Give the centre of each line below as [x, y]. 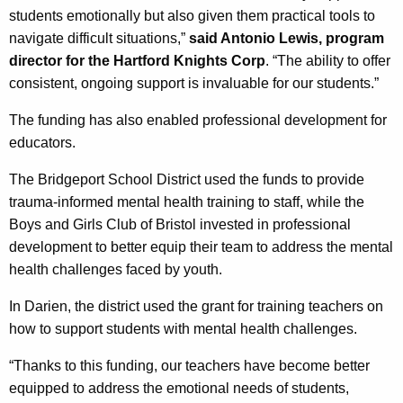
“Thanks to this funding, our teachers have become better [189, 365]
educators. [46, 142]
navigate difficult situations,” [97, 38]
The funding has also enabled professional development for [198, 120]
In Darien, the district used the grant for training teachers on [196, 306]
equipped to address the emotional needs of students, [179, 388]
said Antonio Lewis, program [285, 38]
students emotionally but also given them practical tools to [192, 15]
